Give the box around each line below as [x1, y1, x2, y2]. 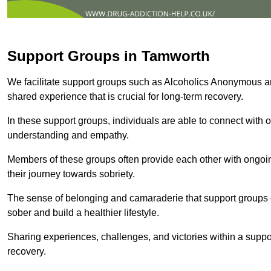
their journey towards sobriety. [7, 168, 135, 179]
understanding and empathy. [7, 129, 129, 140]
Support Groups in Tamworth [7, 47, 210, 64]
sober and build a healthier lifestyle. [7, 207, 159, 218]
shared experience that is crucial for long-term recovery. [7, 91, 243, 102]
